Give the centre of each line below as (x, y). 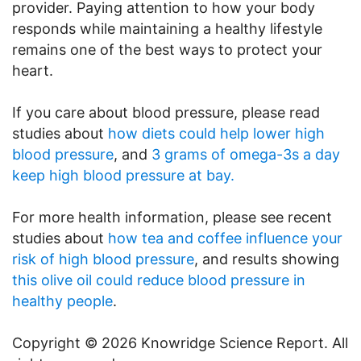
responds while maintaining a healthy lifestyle (167, 28)
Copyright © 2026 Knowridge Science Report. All (180, 342)
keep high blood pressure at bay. (123, 175)
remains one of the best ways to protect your (167, 49)
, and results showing (267, 259)
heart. (33, 70)
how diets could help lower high (216, 133)
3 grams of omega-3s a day (246, 154)
